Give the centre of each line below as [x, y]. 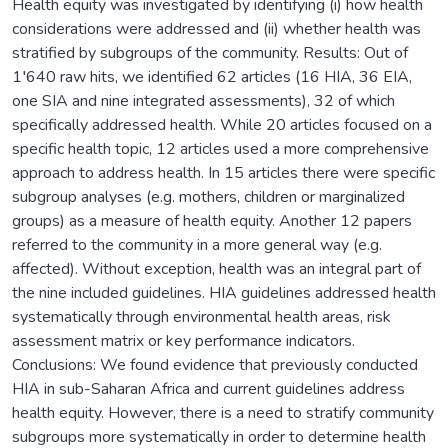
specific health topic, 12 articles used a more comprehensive [220, 148]
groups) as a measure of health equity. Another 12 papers [212, 220]
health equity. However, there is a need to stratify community [223, 412]
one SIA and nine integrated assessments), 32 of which [203, 100]
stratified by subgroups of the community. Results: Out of [210, 52]
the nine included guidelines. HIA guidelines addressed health [224, 292]
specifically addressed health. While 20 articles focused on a [222, 124]
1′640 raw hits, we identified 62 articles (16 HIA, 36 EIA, [212, 76]
